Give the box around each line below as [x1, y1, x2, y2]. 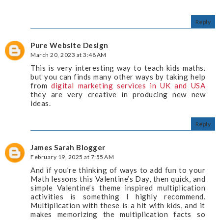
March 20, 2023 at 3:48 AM [30, 51, 107, 59]
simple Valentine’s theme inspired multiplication [30, 183, 205, 192]
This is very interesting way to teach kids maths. [30, 63, 205, 73]
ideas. [30, 99, 51, 108]
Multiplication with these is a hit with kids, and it [30, 201, 205, 210]
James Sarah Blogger [30, 143, 106, 152]
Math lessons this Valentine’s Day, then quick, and [30, 174, 205, 184]
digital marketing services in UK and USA [51, 81, 205, 90]
